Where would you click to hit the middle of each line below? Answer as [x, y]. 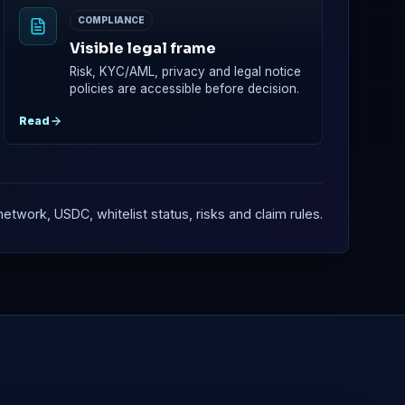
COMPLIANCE [111, 20]
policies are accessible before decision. [184, 89]
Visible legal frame [142, 49]
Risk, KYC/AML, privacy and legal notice [185, 72]
